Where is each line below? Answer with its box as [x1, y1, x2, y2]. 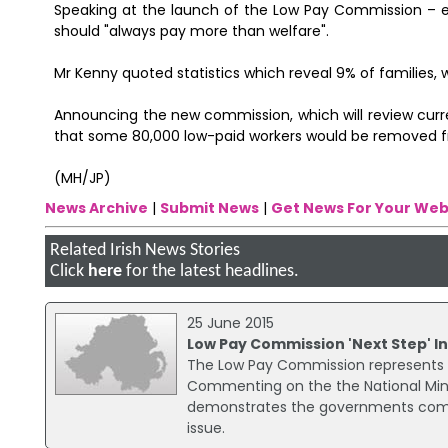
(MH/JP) [54, 167, 112, 188]
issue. [186, 417, 225, 438]
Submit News [159, 198, 259, 219]
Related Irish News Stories [49, 242, 240, 260]
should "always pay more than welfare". [54, 20, 330, 41]
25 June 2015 [186, 312, 274, 333]
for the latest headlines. [121, 263, 299, 281]
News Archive [44, 198, 148, 219]
